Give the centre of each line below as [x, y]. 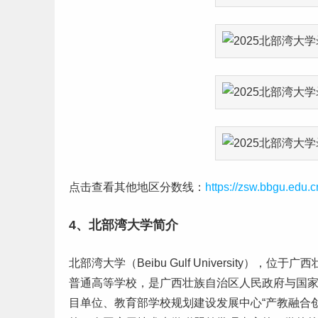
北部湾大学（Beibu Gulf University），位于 [179, 263]
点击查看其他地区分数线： [137, 187]
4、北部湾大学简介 [124, 225]
